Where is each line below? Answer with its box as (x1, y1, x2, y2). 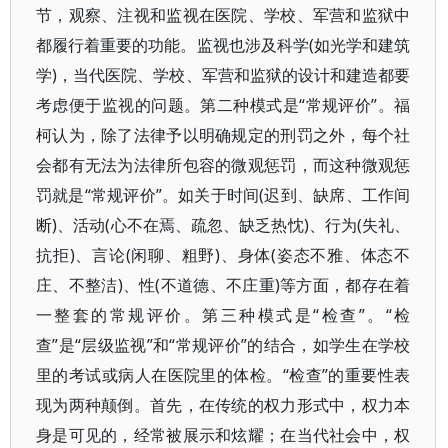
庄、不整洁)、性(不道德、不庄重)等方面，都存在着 (36, 274, 411, 296)
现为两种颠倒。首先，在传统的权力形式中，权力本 (36, 394, 411, 416)
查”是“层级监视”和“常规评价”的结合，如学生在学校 (36, 334, 411, 356)
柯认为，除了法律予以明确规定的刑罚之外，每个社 (36, 124, 411, 146)
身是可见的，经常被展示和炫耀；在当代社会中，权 (36, 424, 411, 446)
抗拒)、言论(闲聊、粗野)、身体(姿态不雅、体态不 (36, 244, 411, 266)
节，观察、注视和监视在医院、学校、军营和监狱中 (36, 4, 411, 26)
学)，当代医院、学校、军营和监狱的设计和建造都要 (36, 64, 411, 86)
